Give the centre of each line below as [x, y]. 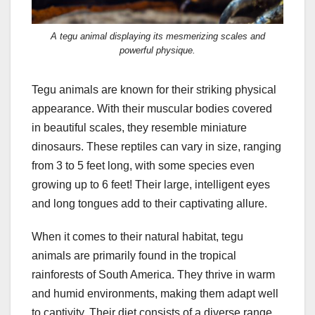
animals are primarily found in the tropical [134, 256]
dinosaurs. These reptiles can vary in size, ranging [156, 147]
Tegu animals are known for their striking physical [154, 90]
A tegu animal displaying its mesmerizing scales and [157, 37]
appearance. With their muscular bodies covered [152, 109]
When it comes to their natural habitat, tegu [137, 237]
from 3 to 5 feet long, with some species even [143, 166]
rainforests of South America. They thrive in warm [153, 275]
